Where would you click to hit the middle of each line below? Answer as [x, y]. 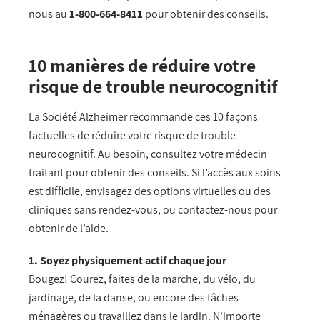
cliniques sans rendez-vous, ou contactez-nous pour [153, 210]
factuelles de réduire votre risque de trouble [132, 136]
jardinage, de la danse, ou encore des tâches [134, 297]
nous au [49, 14]
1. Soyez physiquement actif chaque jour [127, 260]
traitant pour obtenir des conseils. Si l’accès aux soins [155, 173]
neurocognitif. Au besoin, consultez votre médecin [148, 154]
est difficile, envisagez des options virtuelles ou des [150, 191]
